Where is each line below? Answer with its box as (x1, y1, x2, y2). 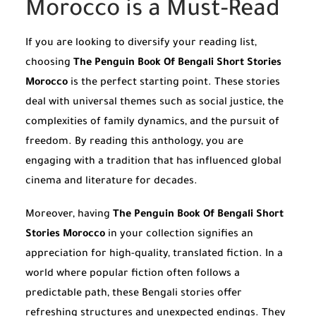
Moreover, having (25, 209, 113, 221)
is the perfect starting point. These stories (68, 78, 280, 90)
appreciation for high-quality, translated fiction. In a (25, 249, 283, 261)
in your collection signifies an (105, 229, 253, 241)
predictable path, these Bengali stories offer (25, 288, 242, 300)
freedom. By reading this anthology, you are (25, 137, 243, 149)
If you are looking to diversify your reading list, (25, 38, 257, 50)
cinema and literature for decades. (25, 176, 197, 188)
